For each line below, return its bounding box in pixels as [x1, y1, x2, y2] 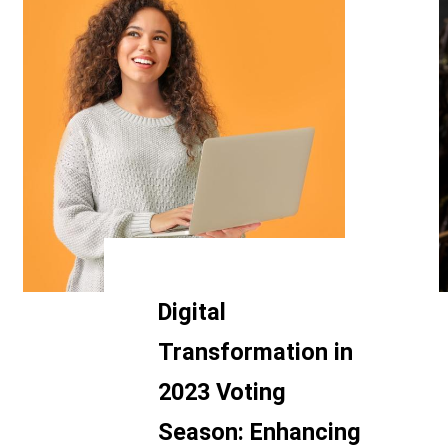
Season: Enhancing [157, 418, 361, 446]
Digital [157, 298, 226, 326]
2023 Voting [157, 378, 286, 406]
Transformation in [157, 338, 353, 366]
